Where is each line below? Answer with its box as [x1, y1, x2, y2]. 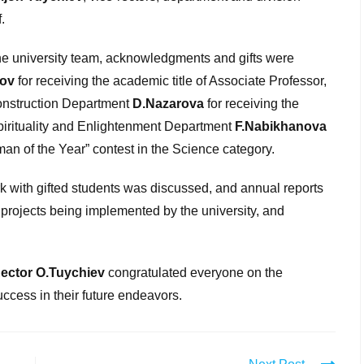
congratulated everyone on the [105, 266, 283, 279]
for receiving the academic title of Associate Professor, [15, 74, 327, 88]
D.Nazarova [132, 97, 204, 110]
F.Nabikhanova [235, 119, 327, 133]
